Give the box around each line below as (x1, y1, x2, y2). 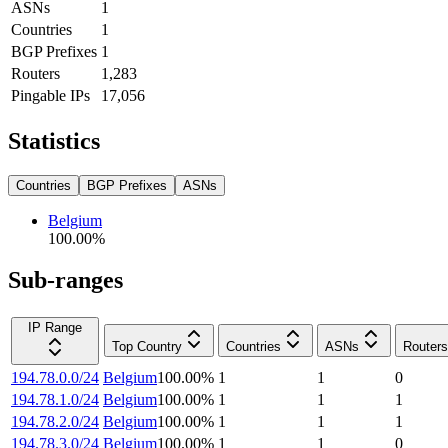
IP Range (28, 320, 82, 336)
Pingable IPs (11, 86, 90, 104)
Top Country (111, 339, 182, 355)
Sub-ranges (8, 267, 123, 294)
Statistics (8, 127, 100, 154)
